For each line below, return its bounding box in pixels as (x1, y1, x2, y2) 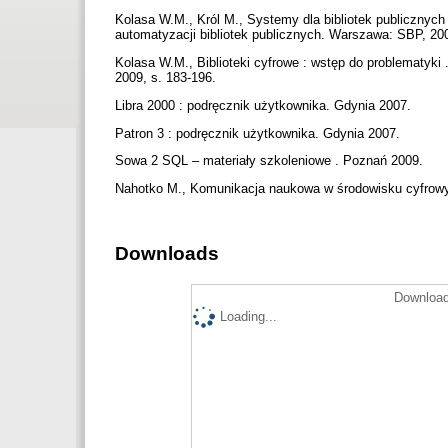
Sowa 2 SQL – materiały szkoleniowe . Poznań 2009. (115, 153, 427, 169)
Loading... (220, 309, 277, 325)
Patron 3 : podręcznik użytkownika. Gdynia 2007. (115, 125, 404, 141)
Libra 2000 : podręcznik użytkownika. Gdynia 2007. (115, 97, 415, 113)
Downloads (115, 243, 219, 265)
